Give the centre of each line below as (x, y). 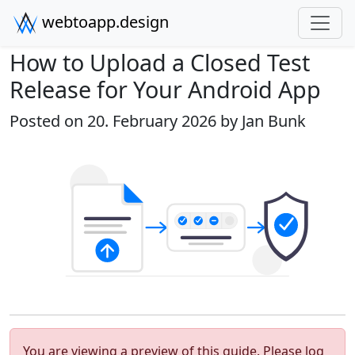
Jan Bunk (274, 121)
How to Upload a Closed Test (160, 62)
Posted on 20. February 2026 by (126, 121)
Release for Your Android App (165, 89)
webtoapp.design (103, 22)
